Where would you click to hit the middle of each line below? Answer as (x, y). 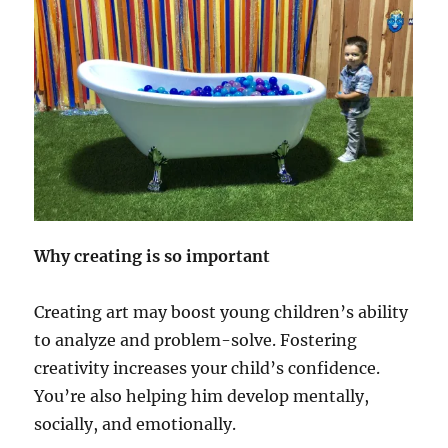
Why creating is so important (152, 256)
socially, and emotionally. (135, 424)
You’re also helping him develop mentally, (202, 396)
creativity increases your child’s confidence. (207, 368)
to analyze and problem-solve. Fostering (196, 340)
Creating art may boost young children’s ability (221, 312)
